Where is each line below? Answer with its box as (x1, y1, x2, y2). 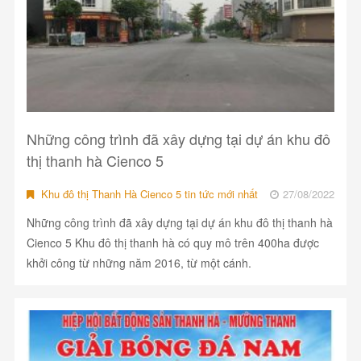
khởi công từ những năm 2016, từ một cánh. (26, 255, 251, 272)
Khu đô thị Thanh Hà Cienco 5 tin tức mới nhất (37, 186, 258, 202)
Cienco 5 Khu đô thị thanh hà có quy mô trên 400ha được (26, 234, 319, 251)
